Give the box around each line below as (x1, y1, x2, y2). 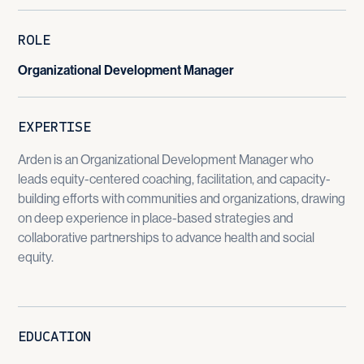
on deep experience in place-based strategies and (18, 210, 294, 226)
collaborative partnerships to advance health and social (18, 229, 315, 245)
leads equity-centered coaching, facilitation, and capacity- (18, 171, 331, 187)
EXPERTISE (18, 117, 92, 136)
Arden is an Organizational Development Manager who (18, 151, 314, 167)
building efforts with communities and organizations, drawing (18, 190, 346, 206)
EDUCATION (18, 327, 92, 345)
